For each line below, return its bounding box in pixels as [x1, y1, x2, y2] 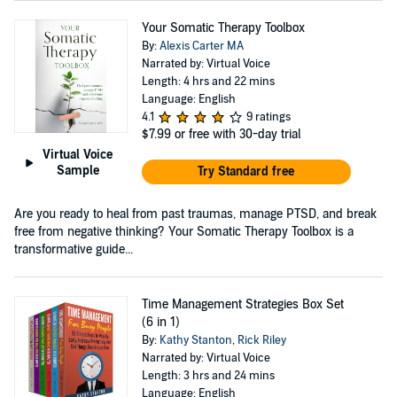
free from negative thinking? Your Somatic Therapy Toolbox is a [14, 223, 354, 239]
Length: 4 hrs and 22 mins [141, 74, 275, 89]
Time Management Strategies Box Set [141, 296, 344, 312]
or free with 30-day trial [174, 126, 300, 142]
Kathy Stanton [159, 332, 232, 347]
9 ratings [245, 109, 291, 124]
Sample [56, 162, 99, 178]
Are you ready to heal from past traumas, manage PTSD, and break [14, 206, 377, 222]
